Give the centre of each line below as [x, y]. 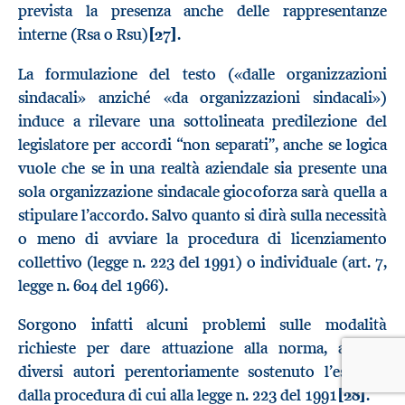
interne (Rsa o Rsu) [83, 35]
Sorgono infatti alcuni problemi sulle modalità [202, 325]
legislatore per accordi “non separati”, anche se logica [202, 144]
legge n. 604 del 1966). [93, 285]
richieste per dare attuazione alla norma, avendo [202, 348]
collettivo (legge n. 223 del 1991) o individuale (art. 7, [202, 262]
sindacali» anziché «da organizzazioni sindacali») [202, 97]
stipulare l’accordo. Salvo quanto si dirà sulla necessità [202, 215]
